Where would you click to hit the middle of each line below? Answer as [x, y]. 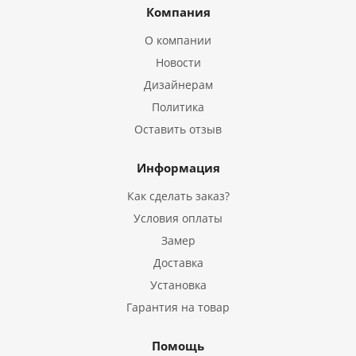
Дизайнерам [178, 85]
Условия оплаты [178, 218]
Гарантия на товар [178, 307]
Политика [178, 107]
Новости [178, 62]
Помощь [178, 346]
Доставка [178, 263]
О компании [178, 40]
